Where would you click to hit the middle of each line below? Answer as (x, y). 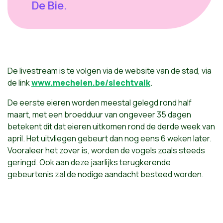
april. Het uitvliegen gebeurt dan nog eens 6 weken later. (110, 139)
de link (19, 83)
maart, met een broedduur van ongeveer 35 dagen (99, 115)
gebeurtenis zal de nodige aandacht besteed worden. (106, 174)
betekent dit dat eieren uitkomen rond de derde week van (111, 127)
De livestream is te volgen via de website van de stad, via (110, 71)
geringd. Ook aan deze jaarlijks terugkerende (89, 163)
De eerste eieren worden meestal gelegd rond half (100, 103)
